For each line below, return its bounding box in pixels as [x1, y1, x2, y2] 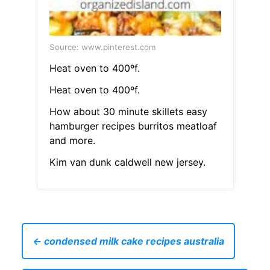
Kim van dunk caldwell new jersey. [49, 156, 206, 169]
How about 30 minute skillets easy [49, 105, 207, 118]
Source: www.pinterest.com [49, 42, 156, 52]
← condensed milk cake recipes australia [33, 235, 224, 248]
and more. [49, 134, 95, 147]
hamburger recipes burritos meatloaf [49, 120, 217, 133]
